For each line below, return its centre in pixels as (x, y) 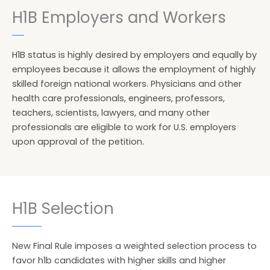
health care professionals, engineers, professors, (118, 98)
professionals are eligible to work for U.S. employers (124, 127)
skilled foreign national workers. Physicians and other (127, 84)
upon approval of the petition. (78, 142)
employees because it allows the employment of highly (134, 69)
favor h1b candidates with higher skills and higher (119, 260)
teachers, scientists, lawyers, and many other (111, 113)
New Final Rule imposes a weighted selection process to (134, 246)
